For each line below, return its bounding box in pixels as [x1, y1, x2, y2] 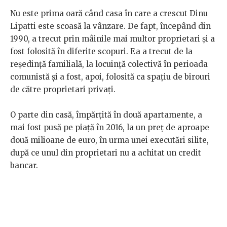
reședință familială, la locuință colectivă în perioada [10, 59, 208, 69]
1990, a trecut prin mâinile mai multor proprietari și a [10, 34, 215, 44]
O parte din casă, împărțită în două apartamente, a [10, 110, 202, 120]
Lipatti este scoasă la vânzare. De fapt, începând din [10, 21, 211, 31]
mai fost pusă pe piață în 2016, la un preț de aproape [10, 123, 209, 133]
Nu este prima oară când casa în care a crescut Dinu [10, 9, 208, 19]
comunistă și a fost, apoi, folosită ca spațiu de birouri [10, 72, 210, 82]
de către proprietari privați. [10, 85, 118, 95]
